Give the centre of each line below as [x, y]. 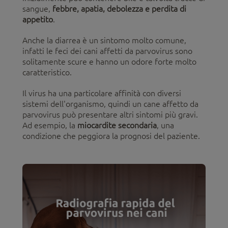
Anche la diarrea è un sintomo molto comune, [104, 40]
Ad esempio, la [50, 125]
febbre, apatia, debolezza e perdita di [119, 8]
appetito [38, 19]
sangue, [37, 8]
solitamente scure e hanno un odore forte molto [109, 61]
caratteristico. [47, 72]
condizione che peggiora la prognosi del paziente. [111, 136]
